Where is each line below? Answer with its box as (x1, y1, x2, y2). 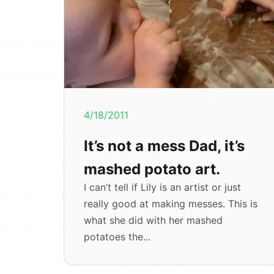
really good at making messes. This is (84, 198, 257, 210)
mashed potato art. (84, 160, 220, 178)
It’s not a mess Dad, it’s (84, 137, 245, 155)
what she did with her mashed (84, 214, 223, 226)
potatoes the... (84, 231, 150, 243)
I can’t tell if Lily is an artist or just (84, 181, 241, 193)
